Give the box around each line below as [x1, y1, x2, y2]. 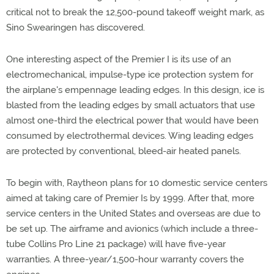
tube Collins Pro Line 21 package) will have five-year [6, 239, 226, 250]
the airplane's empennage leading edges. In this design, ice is [6, 84, 264, 95]
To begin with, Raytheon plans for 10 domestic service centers [6, 177, 267, 188]
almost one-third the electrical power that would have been [6, 115, 259, 126]
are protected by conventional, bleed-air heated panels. [6, 146, 241, 157]
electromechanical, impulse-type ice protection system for [6, 69, 253, 80]
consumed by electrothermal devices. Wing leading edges [6, 130, 253, 141]
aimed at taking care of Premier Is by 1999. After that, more [6, 193, 254, 204]
